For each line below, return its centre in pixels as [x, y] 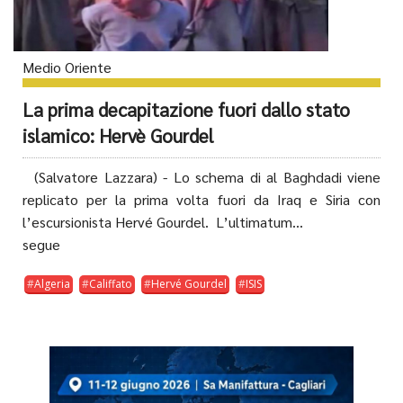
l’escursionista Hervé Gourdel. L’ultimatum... [163, 221]
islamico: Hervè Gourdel [118, 135]
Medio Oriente [67, 67]
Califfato [111, 283]
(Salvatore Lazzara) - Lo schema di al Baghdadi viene [201, 176]
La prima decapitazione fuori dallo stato [186, 109]
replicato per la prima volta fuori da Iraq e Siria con [201, 199]
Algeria [52, 283]
